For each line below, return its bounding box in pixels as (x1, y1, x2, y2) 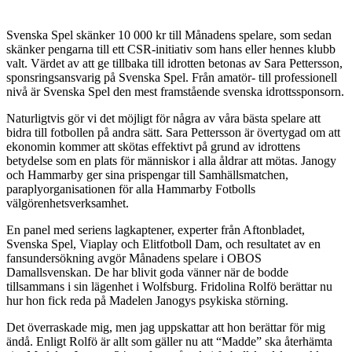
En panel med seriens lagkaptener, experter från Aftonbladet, (6, 223, 305, 237)
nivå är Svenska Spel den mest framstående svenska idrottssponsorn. (6, 85, 344, 99)
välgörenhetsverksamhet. (6, 196, 129, 211)
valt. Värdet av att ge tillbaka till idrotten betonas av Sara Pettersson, (6, 57, 343, 71)
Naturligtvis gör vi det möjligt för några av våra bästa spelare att (6, 112, 321, 126)
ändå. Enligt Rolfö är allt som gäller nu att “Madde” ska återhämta (6, 335, 332, 349)
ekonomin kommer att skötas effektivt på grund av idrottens (6, 140, 300, 154)
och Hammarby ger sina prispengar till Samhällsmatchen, (6, 168, 288, 182)
